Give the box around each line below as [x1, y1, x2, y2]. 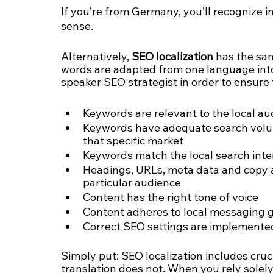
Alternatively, [61, 49, 132, 64]
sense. [61, 19, 93, 34]
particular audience [83, 175, 181, 190]
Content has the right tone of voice [83, 190, 261, 205]
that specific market [83, 133, 183, 148]
